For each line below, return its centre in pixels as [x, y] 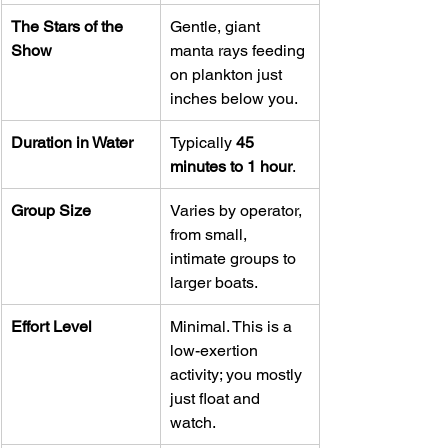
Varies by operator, [238, 210]
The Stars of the [69, 26]
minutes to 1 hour [231, 166]
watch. [193, 422]
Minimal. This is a [233, 326]
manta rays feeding [239, 50]
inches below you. [234, 98]
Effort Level [51, 326]
